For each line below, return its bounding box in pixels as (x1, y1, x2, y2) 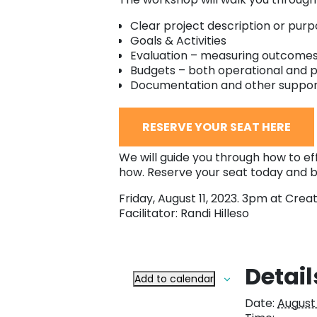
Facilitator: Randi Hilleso (119, 205, 249, 222)
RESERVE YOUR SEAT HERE (142, 119, 291, 136)
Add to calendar (134, 272, 214, 287)
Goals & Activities (130, 33, 226, 50)
